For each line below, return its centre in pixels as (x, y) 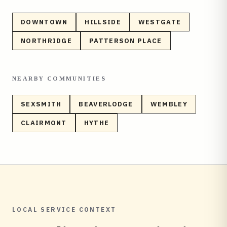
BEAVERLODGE (106, 104)
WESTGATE (160, 22)
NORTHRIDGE (46, 41)
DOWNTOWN (44, 22)
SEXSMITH (41, 104)
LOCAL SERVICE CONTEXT (64, 210)
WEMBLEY (169, 104)
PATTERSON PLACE (126, 41)
